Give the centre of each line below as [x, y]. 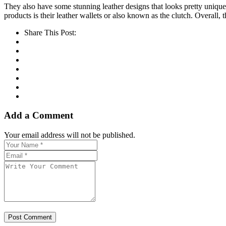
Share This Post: [50, 32]
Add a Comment [39, 116]
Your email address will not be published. [70, 135]
